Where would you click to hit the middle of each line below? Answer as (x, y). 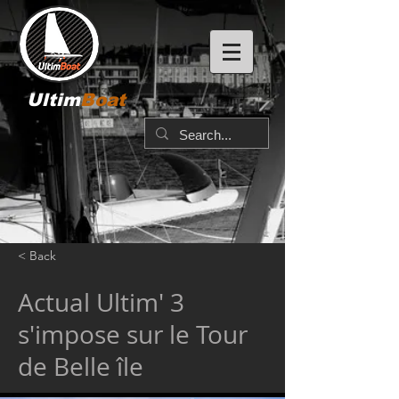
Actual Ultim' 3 (101, 302)
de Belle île (81, 366)
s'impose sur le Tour (133, 334)
